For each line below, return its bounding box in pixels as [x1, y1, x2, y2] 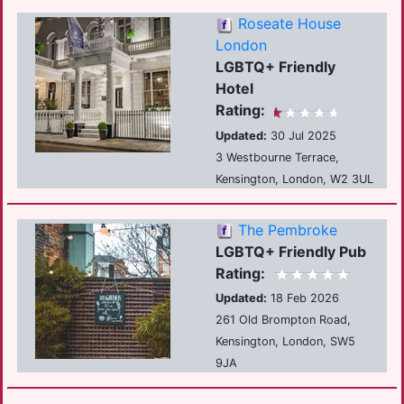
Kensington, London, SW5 [215, 335, 355, 349]
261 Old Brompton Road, [215, 313, 351, 327]
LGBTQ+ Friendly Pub [215, 242, 366, 261]
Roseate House [237, 14, 341, 33]
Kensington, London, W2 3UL [215, 171, 373, 186]
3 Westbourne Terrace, [215, 150, 339, 164]
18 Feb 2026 [266, 291, 339, 306]
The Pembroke [237, 220, 337, 239]
